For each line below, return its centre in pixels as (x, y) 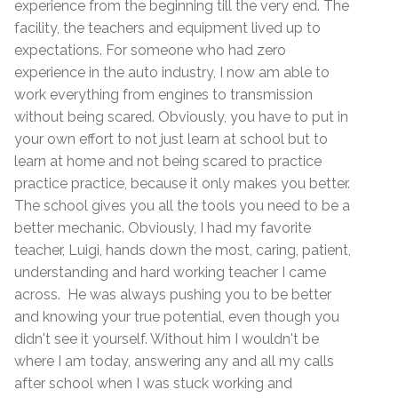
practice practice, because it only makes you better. (182, 184)
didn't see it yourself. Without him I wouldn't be (167, 339)
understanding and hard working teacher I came (170, 273)
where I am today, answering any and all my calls (174, 362)
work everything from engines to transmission (163, 95)
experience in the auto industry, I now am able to (172, 73)
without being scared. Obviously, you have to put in (181, 117)
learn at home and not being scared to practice (168, 162)
